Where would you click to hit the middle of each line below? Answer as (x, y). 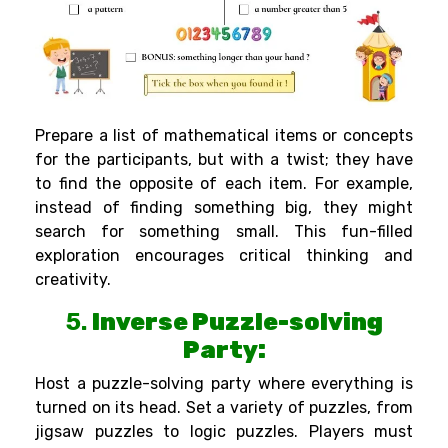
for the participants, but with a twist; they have (224, 159)
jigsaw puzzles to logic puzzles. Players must (224, 431)
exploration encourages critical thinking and (224, 255)
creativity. (73, 279)
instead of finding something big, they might (224, 207)
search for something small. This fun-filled (224, 231)
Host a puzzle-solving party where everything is (224, 383)
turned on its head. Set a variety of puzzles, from (224, 407)
